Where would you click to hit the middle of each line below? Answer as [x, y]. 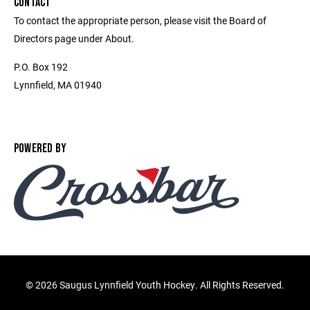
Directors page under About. [74, 38]
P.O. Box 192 [41, 67]
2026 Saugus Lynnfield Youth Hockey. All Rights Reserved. [160, 285]
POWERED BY [40, 148]
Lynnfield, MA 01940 [58, 85]
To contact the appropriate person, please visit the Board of [140, 20]
